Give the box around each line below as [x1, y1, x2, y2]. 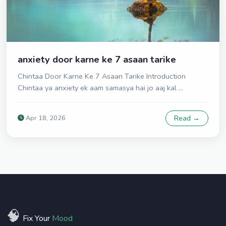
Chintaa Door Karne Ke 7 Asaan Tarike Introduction [18, 71, 186, 82]
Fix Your [23, 213, 52, 224]
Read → [174, 114, 200, 124]
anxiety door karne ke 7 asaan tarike [18, 53, 176, 66]
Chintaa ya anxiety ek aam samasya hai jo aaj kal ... [18, 83, 183, 93]
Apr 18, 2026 [24, 114, 66, 123]
